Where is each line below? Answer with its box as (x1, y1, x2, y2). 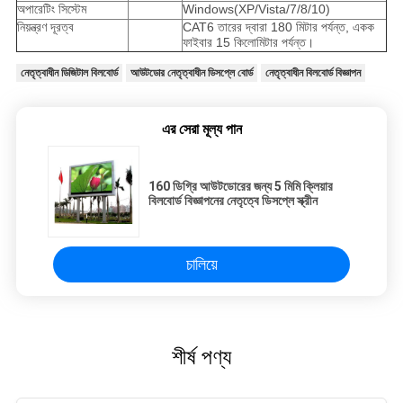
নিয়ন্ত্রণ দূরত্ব (16, 19, 74, 34)
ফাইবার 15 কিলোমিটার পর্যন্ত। (182, 34, 314, 49)
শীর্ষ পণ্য (172, 344, 231, 370)
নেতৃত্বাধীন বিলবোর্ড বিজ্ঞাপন (264, 66, 361, 79)
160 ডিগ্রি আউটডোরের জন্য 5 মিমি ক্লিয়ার (148, 178, 333, 193)
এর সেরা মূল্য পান (161, 120, 242, 138)
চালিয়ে (185, 254, 218, 273)
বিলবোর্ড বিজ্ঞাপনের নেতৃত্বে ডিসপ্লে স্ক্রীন (148, 193, 318, 208)
